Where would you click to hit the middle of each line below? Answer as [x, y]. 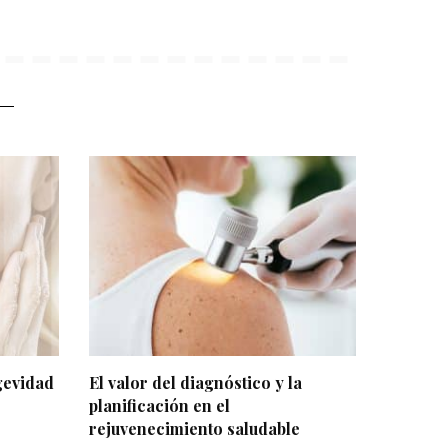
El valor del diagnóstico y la [195, 383]
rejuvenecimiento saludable [194, 429]
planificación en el [159, 406]
